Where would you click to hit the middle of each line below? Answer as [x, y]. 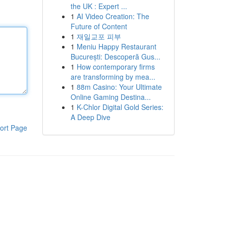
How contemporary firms [116, 67]
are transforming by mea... [113, 77]
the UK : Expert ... [99, 6]
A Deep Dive [90, 117]
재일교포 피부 [99, 36]
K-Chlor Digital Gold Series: [120, 107]
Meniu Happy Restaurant [116, 46]
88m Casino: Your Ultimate [119, 87]
